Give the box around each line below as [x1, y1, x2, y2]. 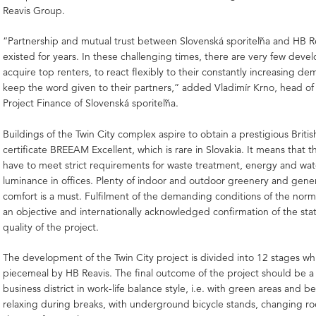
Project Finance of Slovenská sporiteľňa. [3, 97, 179, 110]
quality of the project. [3, 220, 99, 233]
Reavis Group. [3, 4, 66, 17]
